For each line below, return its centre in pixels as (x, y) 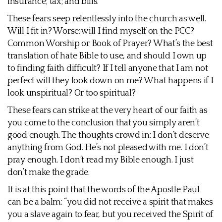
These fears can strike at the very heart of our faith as (108, 111)
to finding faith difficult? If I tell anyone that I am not (108, 68)
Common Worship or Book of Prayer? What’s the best (110, 44)
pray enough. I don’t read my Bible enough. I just (101, 160)
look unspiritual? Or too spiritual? (72, 93)
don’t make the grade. (49, 172)
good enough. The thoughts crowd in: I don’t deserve (108, 135)
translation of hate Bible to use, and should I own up (107, 56)
